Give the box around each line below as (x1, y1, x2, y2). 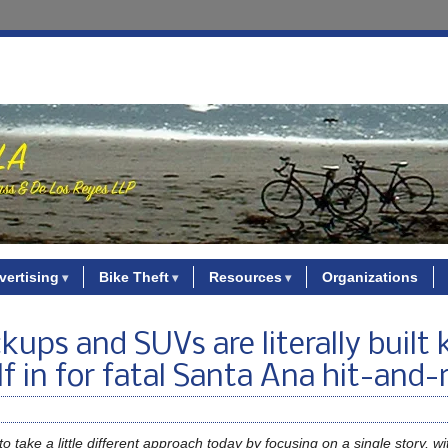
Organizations (321, 269, 418, 285)
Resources (208, 269, 282, 285)
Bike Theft (98, 269, 169, 285)
